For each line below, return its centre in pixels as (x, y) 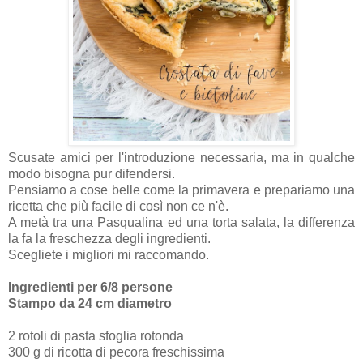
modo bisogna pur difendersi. (92, 174)
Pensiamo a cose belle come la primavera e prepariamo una (181, 190)
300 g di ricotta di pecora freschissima (116, 352)
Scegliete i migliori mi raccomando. (110, 255)
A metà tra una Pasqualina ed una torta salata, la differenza (181, 223)
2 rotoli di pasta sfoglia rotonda (98, 336)
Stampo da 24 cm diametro (92, 304)
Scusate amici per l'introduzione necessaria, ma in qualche (181, 158)
